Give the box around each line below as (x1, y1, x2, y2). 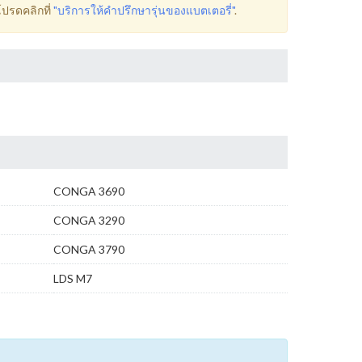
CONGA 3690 (53, 184, 124, 198)
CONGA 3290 (53, 213, 124, 227)
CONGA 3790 (53, 242, 124, 256)
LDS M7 (53, 271, 92, 285)
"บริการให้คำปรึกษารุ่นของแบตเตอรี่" (53, 3, 234, 17)
